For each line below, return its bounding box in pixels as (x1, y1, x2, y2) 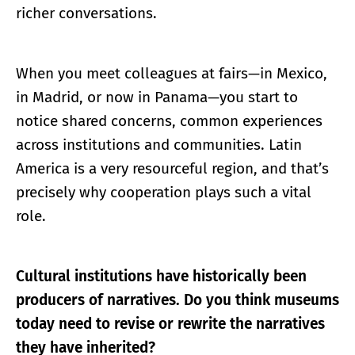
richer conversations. (16, 3, 157, 22)
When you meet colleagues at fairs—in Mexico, (16, 63, 327, 82)
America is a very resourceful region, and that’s (16, 158, 329, 177)
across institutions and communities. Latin (16, 135, 302, 154)
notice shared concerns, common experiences (16, 111, 323, 130)
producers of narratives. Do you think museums (16, 290, 339, 309)
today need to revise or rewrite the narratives (16, 314, 325, 333)
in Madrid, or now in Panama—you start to (16, 87, 298, 106)
